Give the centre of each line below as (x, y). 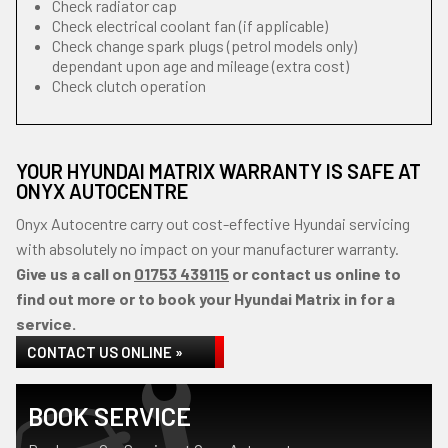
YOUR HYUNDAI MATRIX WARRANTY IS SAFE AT (218, 171)
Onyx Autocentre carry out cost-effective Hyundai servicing (213, 223)
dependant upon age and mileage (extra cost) (200, 65)
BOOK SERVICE (109, 416)
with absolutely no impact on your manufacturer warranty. (207, 248)
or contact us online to (315, 273)
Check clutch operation (129, 85)
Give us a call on (75, 273)
